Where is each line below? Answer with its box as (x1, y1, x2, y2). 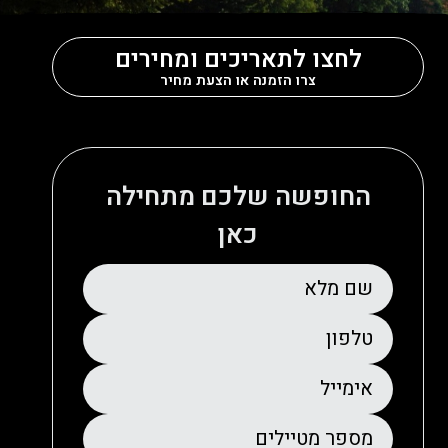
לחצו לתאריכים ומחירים (114, 41, 362, 77)
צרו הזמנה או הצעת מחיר (160, 69, 316, 91)
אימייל (320, 374, 373, 404)
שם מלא (304, 274, 373, 304)
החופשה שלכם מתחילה (105, 178, 371, 217)
